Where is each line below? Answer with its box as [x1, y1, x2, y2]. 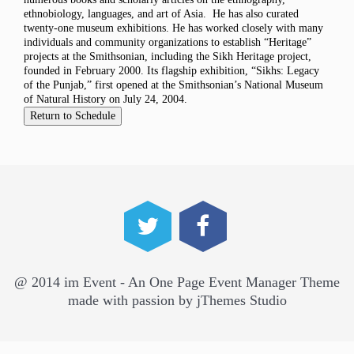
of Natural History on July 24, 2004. [24, 93, 187, 105]
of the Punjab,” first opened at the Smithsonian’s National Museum [24, 79, 323, 91]
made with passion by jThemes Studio [67, 292, 287, 308]
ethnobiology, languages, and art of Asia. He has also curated [24, 8, 299, 20]
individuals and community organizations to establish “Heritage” [24, 36, 311, 48]
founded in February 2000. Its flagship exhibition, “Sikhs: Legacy [24, 65, 319, 77]
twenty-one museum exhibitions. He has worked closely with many [24, 22, 323, 34]
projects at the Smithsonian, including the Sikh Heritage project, [24, 51, 311, 62]
